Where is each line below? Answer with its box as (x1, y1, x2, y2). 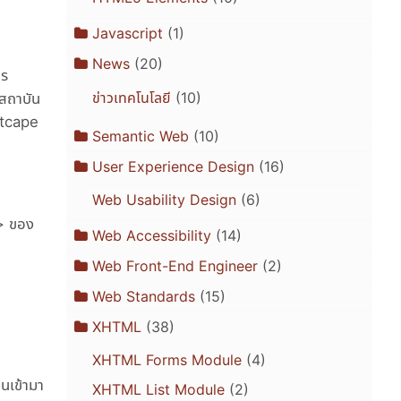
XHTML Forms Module (91, 350, 242, 369)
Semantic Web (92, 127, 189, 146)
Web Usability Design (91, 191, 236, 209)
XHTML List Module (91, 380, 225, 399)
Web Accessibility (92, 226, 211, 245)
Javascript (92, 24, 163, 43)
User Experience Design (92, 158, 254, 176)
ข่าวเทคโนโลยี (91, 89, 171, 107)
